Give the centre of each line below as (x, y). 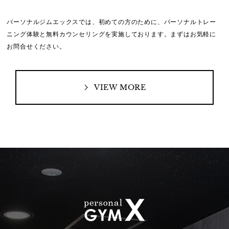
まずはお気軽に (193, 35)
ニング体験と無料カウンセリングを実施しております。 (89, 35)
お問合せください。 (36, 47)
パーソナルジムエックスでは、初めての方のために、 (85, 22)
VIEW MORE (120, 87)
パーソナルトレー (190, 22)
